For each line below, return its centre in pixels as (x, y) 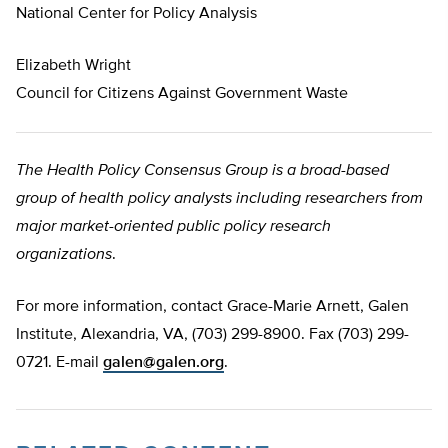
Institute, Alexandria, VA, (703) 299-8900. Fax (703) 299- (212, 335)
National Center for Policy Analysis (136, 14)
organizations (64, 255)
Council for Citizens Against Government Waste (182, 94)
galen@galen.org (163, 363)
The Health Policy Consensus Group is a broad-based (202, 171)
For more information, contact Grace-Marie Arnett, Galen (212, 307)
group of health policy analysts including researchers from (219, 199)
